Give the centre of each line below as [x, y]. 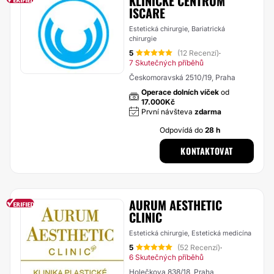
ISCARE [147, 13]
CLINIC [146, 217]
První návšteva [168, 112]
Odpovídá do [183, 130]
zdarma [208, 112]
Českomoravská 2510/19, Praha [182, 77]
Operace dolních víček [180, 92]
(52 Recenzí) [199, 247]
